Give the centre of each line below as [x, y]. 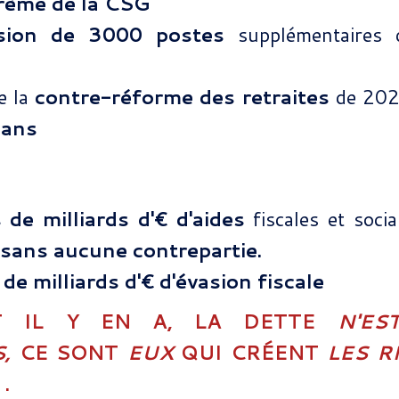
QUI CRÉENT [254, 353]
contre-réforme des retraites [185, 97]
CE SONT [73, 353]
